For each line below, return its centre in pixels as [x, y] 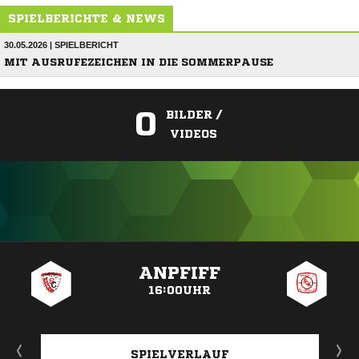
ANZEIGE [179, 250]
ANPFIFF [179, 273]
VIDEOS [194, 134]
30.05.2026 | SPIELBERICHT [61, 45]
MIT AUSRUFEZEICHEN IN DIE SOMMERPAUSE [139, 62]
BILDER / [194, 115]
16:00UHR [179, 290]
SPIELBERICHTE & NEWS [87, 18]
